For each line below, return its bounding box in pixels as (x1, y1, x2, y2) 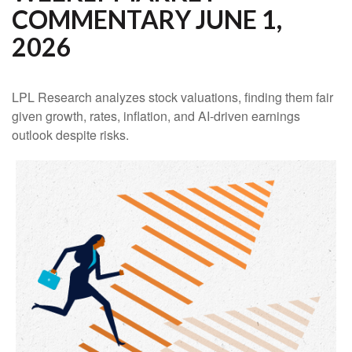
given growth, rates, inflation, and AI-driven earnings (12, 107, 300, 125)
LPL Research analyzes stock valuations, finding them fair (12, 88, 333, 106)
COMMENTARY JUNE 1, (12, 4, 282, 35)
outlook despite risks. (12, 126, 129, 144)
